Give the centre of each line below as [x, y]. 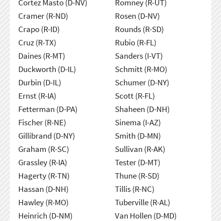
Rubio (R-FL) [135, 42]
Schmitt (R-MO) [141, 69]
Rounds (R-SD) [139, 29]
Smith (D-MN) [138, 135]
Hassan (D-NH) [43, 189]
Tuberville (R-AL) [142, 202]
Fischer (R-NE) [42, 122]
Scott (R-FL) [135, 95]
